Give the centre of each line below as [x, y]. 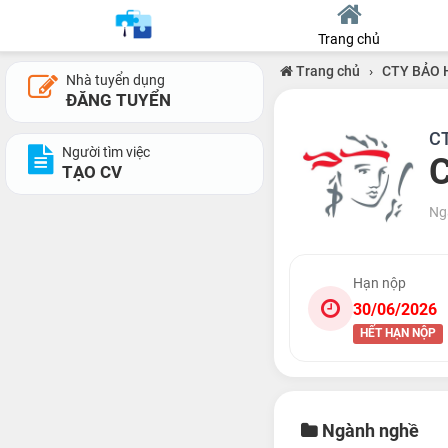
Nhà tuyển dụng [115, 80]
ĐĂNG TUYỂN [118, 100]
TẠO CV [92, 172]
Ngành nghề [368, 430]
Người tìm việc [106, 152]
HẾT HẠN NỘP [397, 333]
